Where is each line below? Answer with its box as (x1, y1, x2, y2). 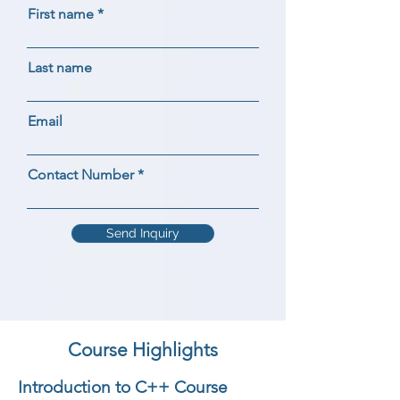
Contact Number (28, 166, 134, 183)
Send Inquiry (106, 226, 179, 240)
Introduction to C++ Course (18, 377, 228, 397)
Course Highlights (68, 338, 218, 361)
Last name (28, 59, 92, 76)
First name (28, 5, 94, 22)
